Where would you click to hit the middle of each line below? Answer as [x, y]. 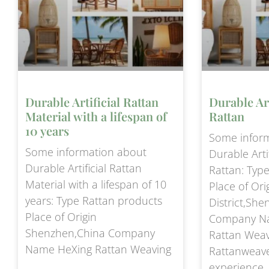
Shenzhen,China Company [90, 233]
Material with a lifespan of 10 [96, 184]
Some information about [86, 152]
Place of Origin [61, 216]
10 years [47, 130]
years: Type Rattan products [94, 200]
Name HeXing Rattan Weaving [98, 249]
